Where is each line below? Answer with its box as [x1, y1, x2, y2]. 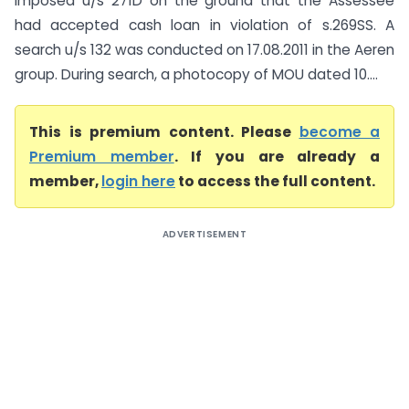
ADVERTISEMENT [162, 227, 247, 241]
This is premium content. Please [29, 122, 299, 142]
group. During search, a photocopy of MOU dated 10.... [15, 65, 378, 84]
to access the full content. [175, 172, 375, 191]
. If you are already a [173, 147, 381, 166]
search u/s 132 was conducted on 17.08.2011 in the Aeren [15, 40, 394, 59]
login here [101, 172, 175, 191]
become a [299, 122, 380, 142]
